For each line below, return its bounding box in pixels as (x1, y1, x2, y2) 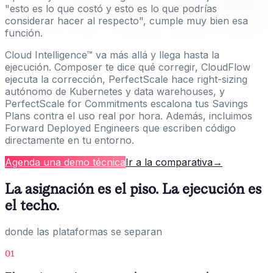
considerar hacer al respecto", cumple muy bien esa (5, 14, 248, 27)
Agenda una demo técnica (5, 155, 126, 168)
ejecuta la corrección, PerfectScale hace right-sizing (5, 73, 247, 85)
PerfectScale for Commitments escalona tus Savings (5, 97, 248, 110)
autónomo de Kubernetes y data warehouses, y (5, 85, 225, 97)
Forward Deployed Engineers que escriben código (5, 121, 236, 134)
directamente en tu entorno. (5, 133, 134, 146)
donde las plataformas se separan (5, 225, 162, 238)
